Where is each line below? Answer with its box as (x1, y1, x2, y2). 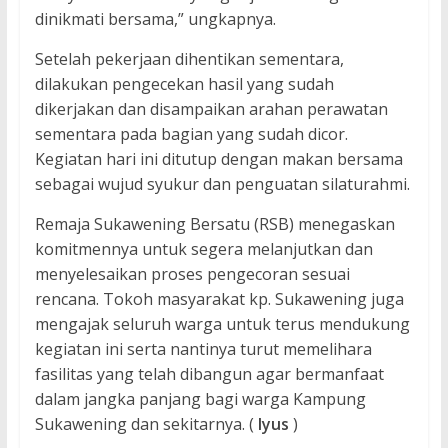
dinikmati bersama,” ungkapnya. (34, 8, 276, 31)
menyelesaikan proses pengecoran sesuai (34, 263, 350, 286)
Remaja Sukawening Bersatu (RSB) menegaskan (34, 213, 395, 236)
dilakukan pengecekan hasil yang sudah (34, 73, 334, 96)
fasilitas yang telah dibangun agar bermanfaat (34, 363, 384, 386)
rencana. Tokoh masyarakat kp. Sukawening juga (34, 288, 404, 311)
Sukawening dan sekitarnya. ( (34, 413, 258, 436)
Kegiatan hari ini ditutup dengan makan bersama (34, 148, 403, 171)
